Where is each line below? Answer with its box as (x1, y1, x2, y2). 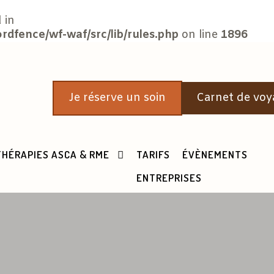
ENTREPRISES (136, 171, 202, 184)
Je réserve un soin (68, 91, 166, 105)
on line (179, 28, 221, 42)
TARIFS (136, 148, 170, 161)
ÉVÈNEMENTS (182, 148, 248, 161)
